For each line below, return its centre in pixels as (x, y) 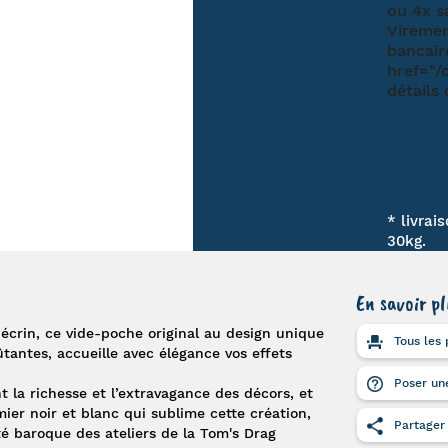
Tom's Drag (235, 433)
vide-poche (104, 333)
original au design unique (233, 333)
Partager (417, 425)
